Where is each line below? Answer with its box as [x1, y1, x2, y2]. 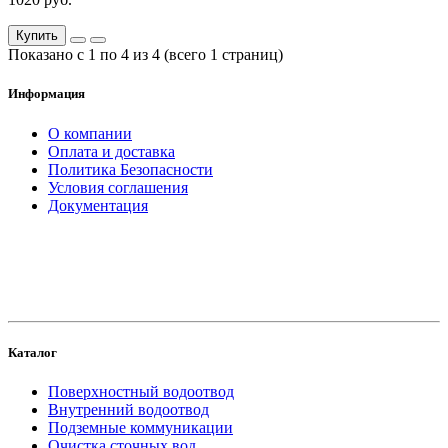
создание [78, 223, 132, 238]
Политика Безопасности [48, 160, 213, 178]
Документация [48, 196, 148, 214]
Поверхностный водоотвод [48, 383, 234, 400]
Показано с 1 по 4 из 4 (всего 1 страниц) [8, 46, 283, 64]
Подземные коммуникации [48, 419, 233, 436]
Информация [8, 86, 85, 102]
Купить [16, 28, 58, 44]
